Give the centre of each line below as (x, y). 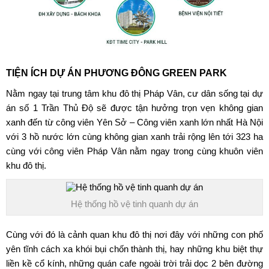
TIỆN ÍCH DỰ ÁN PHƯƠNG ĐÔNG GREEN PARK (116, 73)
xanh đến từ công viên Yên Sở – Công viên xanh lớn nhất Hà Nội (134, 122)
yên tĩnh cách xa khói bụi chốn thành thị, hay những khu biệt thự (134, 249)
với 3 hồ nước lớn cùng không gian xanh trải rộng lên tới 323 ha (134, 136)
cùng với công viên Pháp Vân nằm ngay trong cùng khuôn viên (134, 151)
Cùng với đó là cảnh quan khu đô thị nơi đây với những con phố (134, 234)
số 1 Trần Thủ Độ (54, 107)
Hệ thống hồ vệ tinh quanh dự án (134, 204)
